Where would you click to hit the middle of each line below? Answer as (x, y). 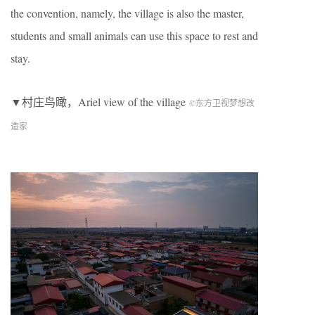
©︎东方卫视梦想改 (222, 103)
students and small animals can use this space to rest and (134, 36)
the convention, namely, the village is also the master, (127, 13)
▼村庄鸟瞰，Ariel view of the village (100, 102)
